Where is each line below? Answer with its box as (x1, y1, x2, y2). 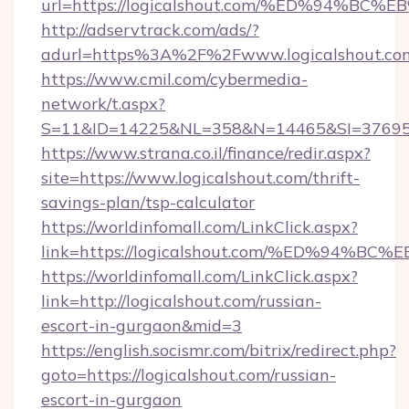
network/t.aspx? (41, 93, 165, 114)
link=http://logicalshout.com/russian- (41, 290, 321, 311)
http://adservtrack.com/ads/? (41, 19, 259, 40)
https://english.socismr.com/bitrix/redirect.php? (41, 340, 396, 361)
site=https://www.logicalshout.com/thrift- (41, 167, 360, 188)
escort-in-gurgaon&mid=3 (41, 315, 242, 336)
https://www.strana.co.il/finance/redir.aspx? (41, 142, 371, 163)
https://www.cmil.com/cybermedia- (41, 68, 308, 89)
